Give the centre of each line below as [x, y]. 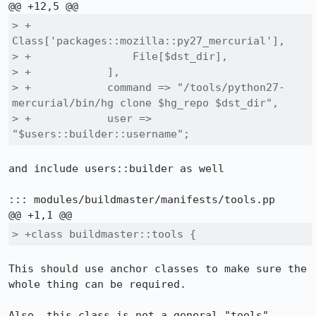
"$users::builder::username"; [101, 134]
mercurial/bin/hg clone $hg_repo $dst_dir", [145, 103]
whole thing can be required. [97, 284]
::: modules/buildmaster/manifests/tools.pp [142, 200]
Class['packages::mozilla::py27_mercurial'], [148, 41]
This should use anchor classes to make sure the [158, 269]
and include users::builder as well [116, 169]
